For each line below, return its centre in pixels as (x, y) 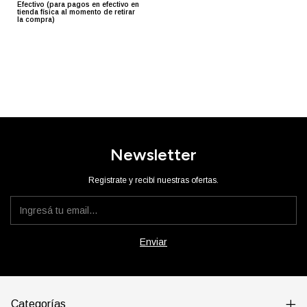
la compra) (36, 20)
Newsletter (153, 155)
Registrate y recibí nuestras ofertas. (153, 181)
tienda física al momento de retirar (76, 12)
